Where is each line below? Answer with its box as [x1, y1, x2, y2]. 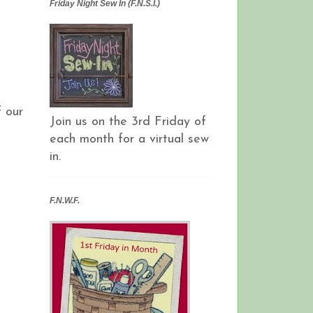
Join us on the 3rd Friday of [50, 115, 206, 129]
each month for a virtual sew [50, 132, 209, 146]
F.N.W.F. [50, 195, 80, 205]
